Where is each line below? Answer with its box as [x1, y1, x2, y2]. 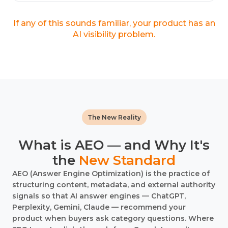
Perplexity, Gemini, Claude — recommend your [12, 203, 186, 212]
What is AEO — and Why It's [18, 137, 210, 153]
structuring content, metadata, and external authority [12, 180, 215, 189]
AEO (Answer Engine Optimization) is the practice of [12, 169, 210, 178]
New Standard [79, 152, 176, 168]
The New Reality [87, 113, 141, 121]
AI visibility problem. [73, 30, 155, 39]
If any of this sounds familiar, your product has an [13, 18, 215, 28]
